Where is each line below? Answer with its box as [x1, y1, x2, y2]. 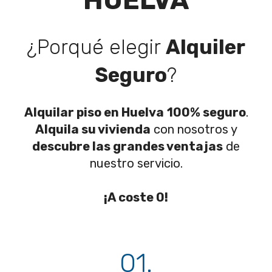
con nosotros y [150, 122, 237, 137]
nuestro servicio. [89, 156, 183, 171]
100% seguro [166, 105, 246, 120]
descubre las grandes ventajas [32, 139, 223, 154]
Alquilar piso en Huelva [24, 105, 164, 120]
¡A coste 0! [104, 190, 168, 205]
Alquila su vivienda [35, 122, 151, 137]
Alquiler [166, 35, 245, 59]
